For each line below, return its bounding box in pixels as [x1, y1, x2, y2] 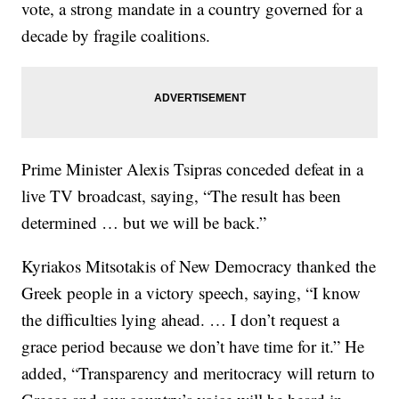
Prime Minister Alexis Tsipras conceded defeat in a [21, 158, 364, 180]
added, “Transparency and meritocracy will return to [21, 362, 376, 384]
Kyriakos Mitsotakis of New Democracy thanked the [21, 255, 377, 277]
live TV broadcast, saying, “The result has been [21, 184, 342, 207]
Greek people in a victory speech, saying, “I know [21, 281, 362, 304]
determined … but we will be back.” [21, 211, 267, 233]
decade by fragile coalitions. [21, 24, 211, 46]
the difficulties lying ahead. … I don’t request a [21, 308, 340, 330]
